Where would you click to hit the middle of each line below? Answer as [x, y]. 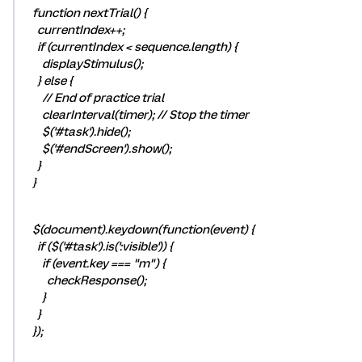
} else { [50, 81]
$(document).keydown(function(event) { [141, 229]
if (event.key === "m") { [97, 263]
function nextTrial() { [87, 13]
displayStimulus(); [85, 64]
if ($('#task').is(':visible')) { [100, 246]
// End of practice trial [96, 98]
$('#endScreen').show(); [99, 149]
